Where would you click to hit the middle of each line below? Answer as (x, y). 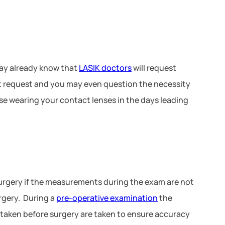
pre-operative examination (107, 198)
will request (154, 68)
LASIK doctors (105, 68)
